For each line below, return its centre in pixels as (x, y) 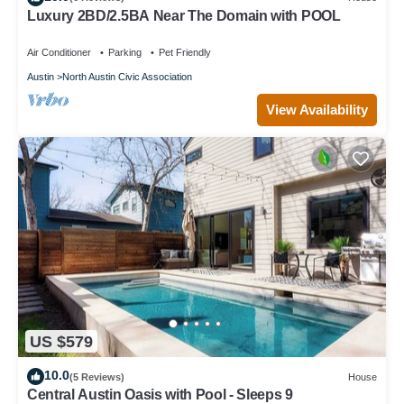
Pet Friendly (185, 52)
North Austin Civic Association (127, 76)
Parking (125, 52)
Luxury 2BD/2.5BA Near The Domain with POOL (184, 15)
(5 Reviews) (97, 376)
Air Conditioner (59, 52)
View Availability (317, 109)
